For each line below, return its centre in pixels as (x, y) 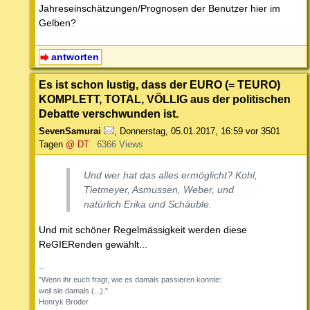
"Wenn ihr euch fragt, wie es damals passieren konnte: (130, 279)
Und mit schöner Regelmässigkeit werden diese (143, 229)
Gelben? (57, 23)
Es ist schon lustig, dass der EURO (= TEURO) (159, 84)
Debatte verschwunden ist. (109, 113)
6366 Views (120, 144)
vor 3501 (263, 131)
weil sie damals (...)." (73, 290)
